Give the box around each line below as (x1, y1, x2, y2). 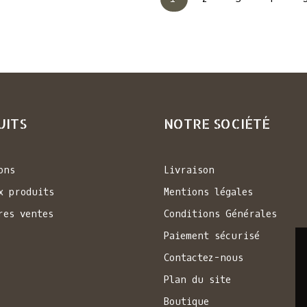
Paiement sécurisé (164, 230, 260, 243)
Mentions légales (164, 186, 253, 199)
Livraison (164, 164, 214, 177)
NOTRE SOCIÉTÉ (164, 114, 270, 133)
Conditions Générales (164, 208, 277, 221)
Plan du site (164, 273, 231, 287)
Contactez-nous (164, 251, 243, 265)
